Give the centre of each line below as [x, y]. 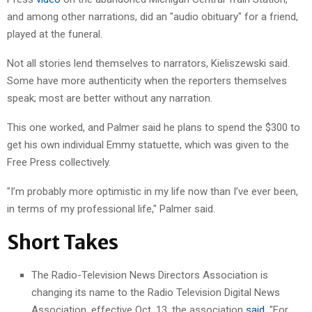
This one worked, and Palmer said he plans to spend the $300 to [154, 127]
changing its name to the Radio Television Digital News [156, 292]
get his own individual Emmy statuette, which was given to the [148, 145]
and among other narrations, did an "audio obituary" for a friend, [153, 16]
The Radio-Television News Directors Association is [150, 275]
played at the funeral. [55, 34]
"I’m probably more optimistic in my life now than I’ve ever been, [153, 191]
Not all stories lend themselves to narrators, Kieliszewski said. [148, 63]
